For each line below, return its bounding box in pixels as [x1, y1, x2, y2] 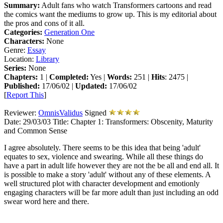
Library [36, 54, 59, 63]
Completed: [49, 72, 89, 81]
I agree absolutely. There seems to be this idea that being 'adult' [4, 143, 201, 152]
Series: [4, 63, 26, 72]
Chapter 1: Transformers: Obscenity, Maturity [71, 117, 213, 126]
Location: [4, 54, 36, 63]
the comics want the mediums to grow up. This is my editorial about [4, 9, 217, 18]
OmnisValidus [38, 108, 83, 117]
